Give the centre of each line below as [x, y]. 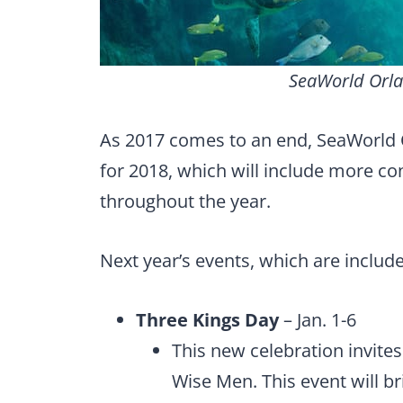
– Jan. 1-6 [318, 319]
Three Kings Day [207, 319]
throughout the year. [185, 201]
